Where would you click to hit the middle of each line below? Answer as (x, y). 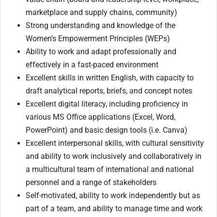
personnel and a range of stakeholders (91, 183)
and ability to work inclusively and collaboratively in (114, 156)
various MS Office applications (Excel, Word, (101, 117)
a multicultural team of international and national (110, 170)
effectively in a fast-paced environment (92, 65)
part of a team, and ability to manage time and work (114, 209)
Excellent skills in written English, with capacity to (110, 78)
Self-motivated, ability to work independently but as (113, 196)
